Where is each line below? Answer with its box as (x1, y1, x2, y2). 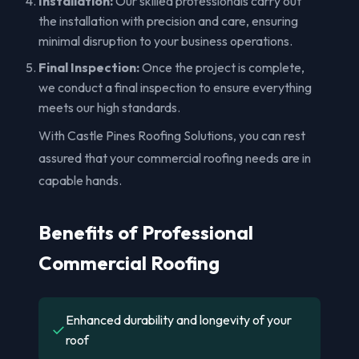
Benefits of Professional (38, 220, 253, 244)
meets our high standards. (38, 99, 180, 115)
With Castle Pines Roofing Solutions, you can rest (38, 127, 305, 143)
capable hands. (38, 171, 122, 188)
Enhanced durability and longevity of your (66, 311, 292, 328)
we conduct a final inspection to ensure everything (38, 79, 312, 95)
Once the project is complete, (139, 58, 305, 75)
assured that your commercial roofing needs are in (38, 149, 311, 166)
